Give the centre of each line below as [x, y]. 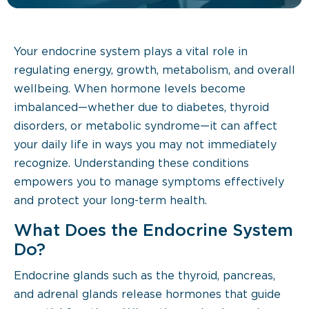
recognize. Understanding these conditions [131, 164]
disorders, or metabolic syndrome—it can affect [146, 127]
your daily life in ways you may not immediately [145, 145]
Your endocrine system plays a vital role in [131, 52]
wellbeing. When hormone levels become [130, 89]
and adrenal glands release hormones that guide [147, 295]
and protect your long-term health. [110, 201]
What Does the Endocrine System [153, 231]
